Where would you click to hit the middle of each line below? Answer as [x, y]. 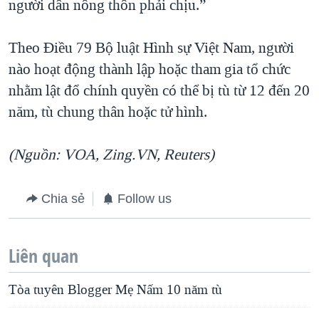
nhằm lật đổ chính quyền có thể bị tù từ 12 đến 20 [159, 91]
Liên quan [43, 256]
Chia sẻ [63, 199]
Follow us [145, 199]
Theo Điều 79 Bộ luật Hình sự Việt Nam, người [151, 48]
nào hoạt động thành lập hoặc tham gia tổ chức [150, 69]
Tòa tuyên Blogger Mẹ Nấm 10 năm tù [115, 290]
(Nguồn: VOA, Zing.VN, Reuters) [111, 155]
